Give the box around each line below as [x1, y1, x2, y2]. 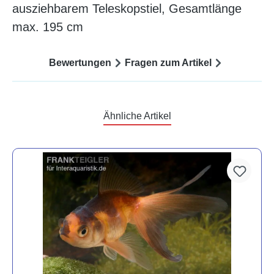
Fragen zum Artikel [125, 57, 212, 68]
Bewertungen [49, 57, 111, 68]
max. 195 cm [12, 20, 83, 34]
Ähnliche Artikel [103, 111, 171, 122]
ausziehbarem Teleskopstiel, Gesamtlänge [12, 2, 242, 16]
